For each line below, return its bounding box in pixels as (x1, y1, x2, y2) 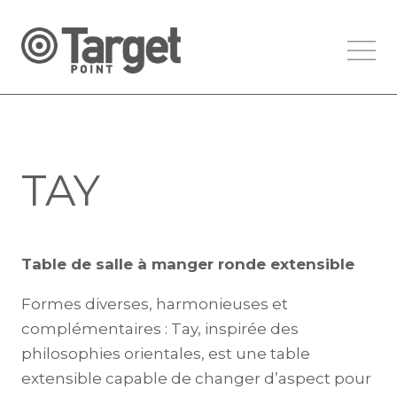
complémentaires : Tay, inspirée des (21, 320, 299, 339)
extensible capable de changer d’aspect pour (21, 370, 371, 388)
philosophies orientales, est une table (21, 345, 310, 363)
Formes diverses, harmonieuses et (21, 295, 288, 314)
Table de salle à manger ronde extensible (21, 255, 354, 274)
